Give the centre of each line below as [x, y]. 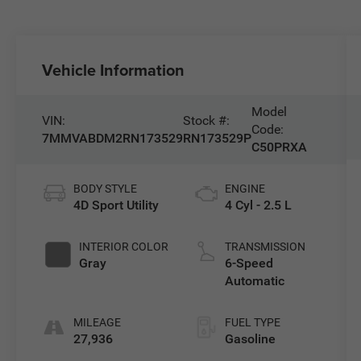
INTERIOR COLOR [124, 246]
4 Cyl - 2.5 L [258, 205]
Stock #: [207, 120]
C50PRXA [280, 147]
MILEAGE [98, 322]
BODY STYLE [106, 188]
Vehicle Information [114, 69]
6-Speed [249, 263]
